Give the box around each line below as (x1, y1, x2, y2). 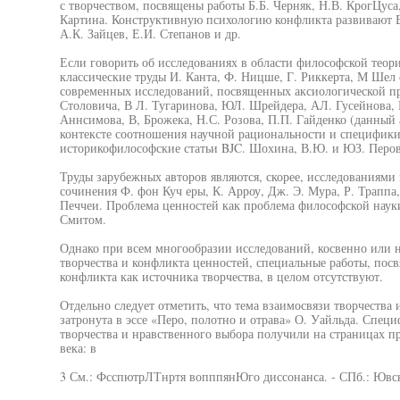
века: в (59, 339, 96, 356)
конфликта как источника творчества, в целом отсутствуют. (59, 268, 383, 285)
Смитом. (59, 211, 106, 228)
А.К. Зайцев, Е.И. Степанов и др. (59, 25, 241, 42)
